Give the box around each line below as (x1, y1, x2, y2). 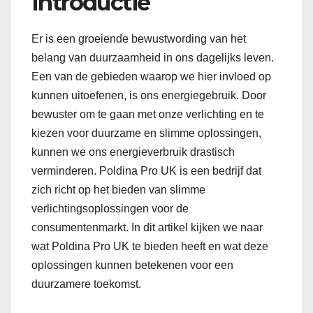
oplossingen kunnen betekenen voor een (31, 259, 233, 271)
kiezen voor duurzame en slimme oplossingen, (31, 126, 261, 139)
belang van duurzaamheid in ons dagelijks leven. (31, 51, 274, 64)
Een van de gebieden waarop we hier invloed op (31, 70, 271, 82)
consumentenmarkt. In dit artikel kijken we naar (31, 221, 263, 233)
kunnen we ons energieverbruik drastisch (31, 145, 235, 158)
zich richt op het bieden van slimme (31, 183, 205, 196)
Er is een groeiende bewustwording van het (31, 32, 246, 45)
